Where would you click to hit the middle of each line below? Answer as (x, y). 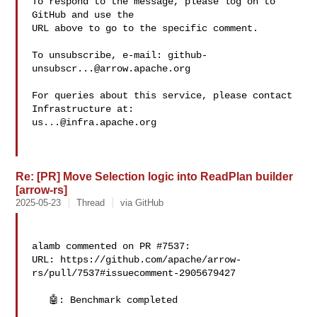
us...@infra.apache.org (94, 122)
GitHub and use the (83, 15)
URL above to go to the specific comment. (145, 28)
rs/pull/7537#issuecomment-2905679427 (134, 273)
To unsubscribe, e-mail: (100, 55)
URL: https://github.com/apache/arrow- (137, 260)
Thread (91, 203)
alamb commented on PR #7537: (111, 246)
